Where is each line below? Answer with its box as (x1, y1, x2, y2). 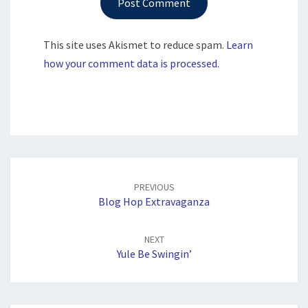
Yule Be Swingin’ (116, 247, 192, 261)
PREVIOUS (133, 181, 175, 194)
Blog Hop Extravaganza (98, 195, 210, 209)
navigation (10, 172, 82, 191)
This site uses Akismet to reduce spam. (43, 38, 226, 52)
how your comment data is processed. (43, 56, 219, 71)
